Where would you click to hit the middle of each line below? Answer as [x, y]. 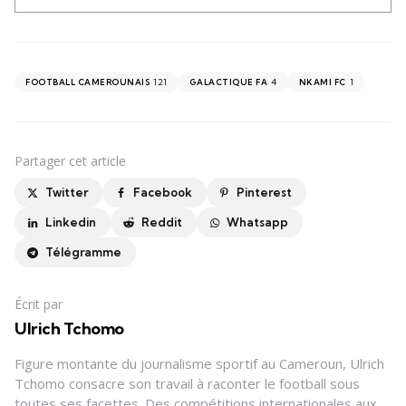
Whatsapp [258, 222]
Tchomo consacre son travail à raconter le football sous [187, 384]
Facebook [162, 193]
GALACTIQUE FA [228, 82]
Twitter [66, 193]
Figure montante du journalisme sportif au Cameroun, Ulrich [199, 364]
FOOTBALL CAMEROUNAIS [87, 82]
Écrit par [39, 304]
